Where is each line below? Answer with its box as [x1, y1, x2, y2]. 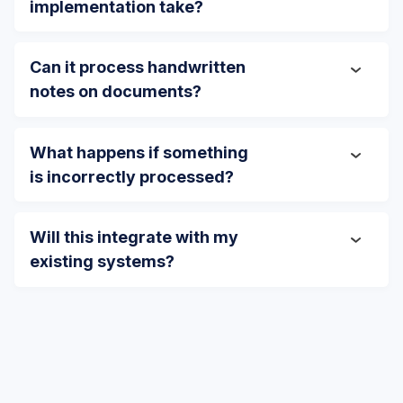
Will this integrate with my [30, 228, 238, 247]
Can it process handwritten [30, 58, 246, 77]
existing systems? [30, 252, 175, 272]
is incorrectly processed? [30, 166, 234, 186]
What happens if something [30, 142, 248, 162]
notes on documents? [30, 82, 201, 102]
